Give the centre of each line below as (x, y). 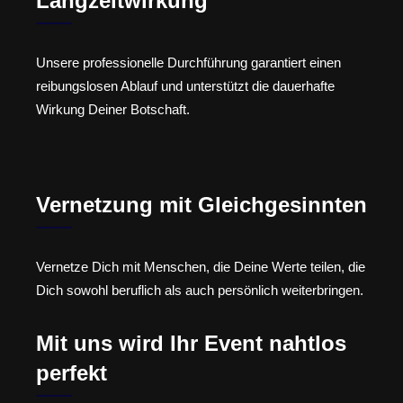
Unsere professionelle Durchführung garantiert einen (188, 62)
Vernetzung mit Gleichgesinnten (201, 205)
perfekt (72, 372)
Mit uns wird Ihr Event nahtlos (191, 343)
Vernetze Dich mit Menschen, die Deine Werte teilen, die (201, 267)
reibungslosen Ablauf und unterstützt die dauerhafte (185, 85)
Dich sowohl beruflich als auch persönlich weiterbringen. (200, 291)
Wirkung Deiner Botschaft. (113, 109)
